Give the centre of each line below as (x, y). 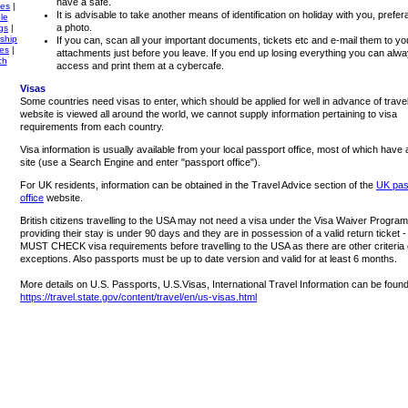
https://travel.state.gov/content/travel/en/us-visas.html (138, 297)
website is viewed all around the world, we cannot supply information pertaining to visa (209, 114)
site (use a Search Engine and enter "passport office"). (140, 162)
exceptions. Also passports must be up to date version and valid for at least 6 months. (209, 259)
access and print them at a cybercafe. (140, 66)
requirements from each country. (92, 127)
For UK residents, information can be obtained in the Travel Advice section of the (198, 185)
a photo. (74, 27)
